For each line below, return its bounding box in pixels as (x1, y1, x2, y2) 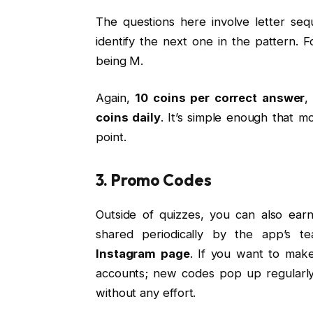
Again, (95, 91, 136, 105)
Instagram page (95, 246, 190, 261)
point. (95, 130, 126, 145)
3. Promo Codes (95, 170, 212, 191)
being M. (95, 53, 144, 68)
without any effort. (95, 285, 196, 300)
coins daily (95, 110, 161, 125)
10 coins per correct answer (135, 91, 305, 105)
